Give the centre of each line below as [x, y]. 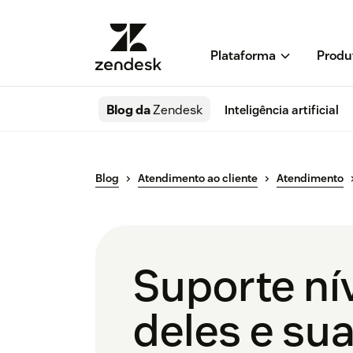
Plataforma [243, 56]
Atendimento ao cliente [198, 178]
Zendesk [178, 110]
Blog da [130, 110]
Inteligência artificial [282, 110]
